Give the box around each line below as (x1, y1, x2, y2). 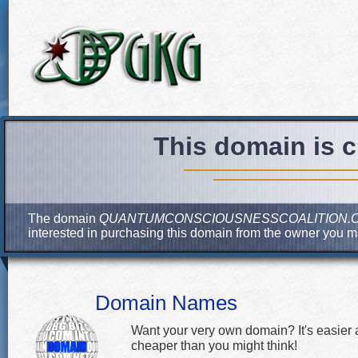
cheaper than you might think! (131, 339, 297, 352)
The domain (28, 212, 99, 225)
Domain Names (95, 291, 237, 315)
